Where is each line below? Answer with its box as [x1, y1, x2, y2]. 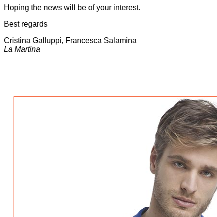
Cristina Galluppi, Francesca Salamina [4, 36, 137, 45]
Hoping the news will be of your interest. [4, 3, 140, 12]
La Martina [4, 45, 40, 53]
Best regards [4, 19, 47, 28]
